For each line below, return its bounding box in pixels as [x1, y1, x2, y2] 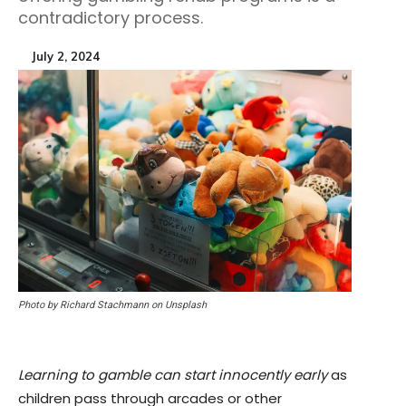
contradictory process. [18, 6, 203, 29]
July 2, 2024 [32, 48, 100, 63]
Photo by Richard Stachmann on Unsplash [18, 299, 207, 312]
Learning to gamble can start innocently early [18, 365, 327, 385]
